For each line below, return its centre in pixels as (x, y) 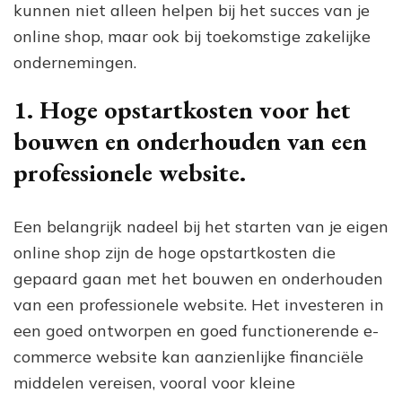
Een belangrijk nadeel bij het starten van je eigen (201, 226)
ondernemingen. (75, 62)
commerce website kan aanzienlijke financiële (188, 356)
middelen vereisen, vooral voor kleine (154, 382)
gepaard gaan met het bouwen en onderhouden (198, 278)
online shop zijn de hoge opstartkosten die (175, 252)
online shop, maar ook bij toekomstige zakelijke (192, 36)
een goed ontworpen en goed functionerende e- (196, 330)
